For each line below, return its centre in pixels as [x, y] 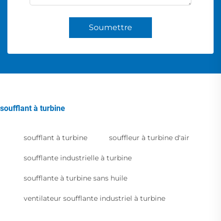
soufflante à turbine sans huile [75, 178]
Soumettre [110, 28]
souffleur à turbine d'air [149, 138]
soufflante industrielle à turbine [78, 158]
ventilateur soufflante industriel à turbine [94, 199]
